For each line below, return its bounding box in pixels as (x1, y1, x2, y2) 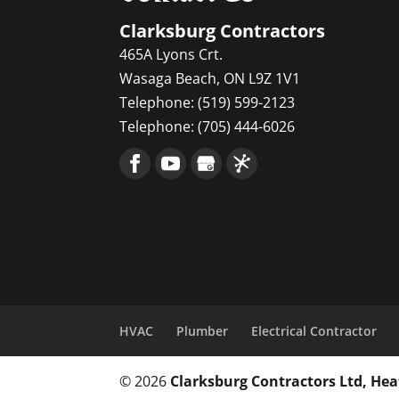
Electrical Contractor (251, 322, 378, 339)
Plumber (176, 322, 229, 339)
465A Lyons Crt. (119, 44, 224, 64)
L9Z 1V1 (248, 68, 301, 88)
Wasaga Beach (119, 68, 217, 88)
